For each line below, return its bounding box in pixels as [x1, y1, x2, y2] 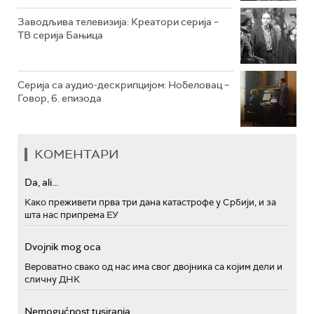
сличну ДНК [25, 273, 80, 285]
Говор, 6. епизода [18, 91, 102, 104]
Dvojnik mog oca [25, 240, 101, 253]
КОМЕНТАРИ [34, 145, 119, 163]
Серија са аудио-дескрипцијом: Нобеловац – [18, 78, 229, 91]
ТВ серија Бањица [18, 28, 103, 41]
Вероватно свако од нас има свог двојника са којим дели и [25, 260, 282, 273]
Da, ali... [25, 175, 58, 189]
